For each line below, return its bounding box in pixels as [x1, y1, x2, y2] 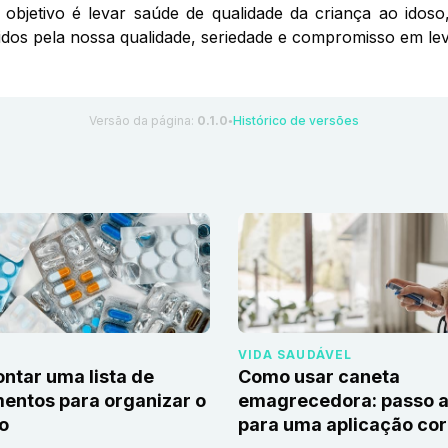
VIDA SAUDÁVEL [238, 347, 353, 363]
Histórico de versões [233, 113, 359, 129]
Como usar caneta [238, 366, 400, 388]
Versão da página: [89, 113, 197, 129]
